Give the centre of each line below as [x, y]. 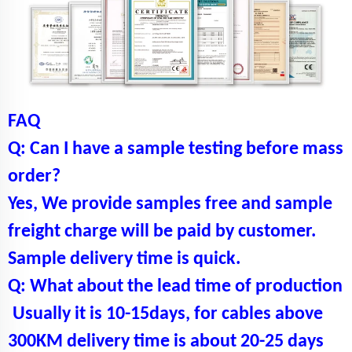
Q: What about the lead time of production [175, 286]
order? [34, 176]
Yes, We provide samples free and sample [170, 204]
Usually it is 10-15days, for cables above [168, 314]
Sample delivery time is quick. [124, 259]
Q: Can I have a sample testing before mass [176, 149]
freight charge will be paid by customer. [162, 231]
